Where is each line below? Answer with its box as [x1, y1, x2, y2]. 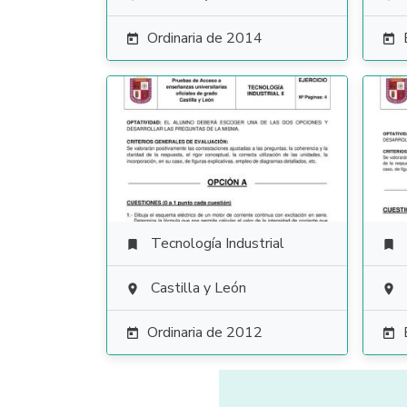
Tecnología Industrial [151, 233, 284, 253]
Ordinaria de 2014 [147, 28, 263, 48]
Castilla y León [151, 278, 246, 298]
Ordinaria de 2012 [147, 323, 263, 342]
